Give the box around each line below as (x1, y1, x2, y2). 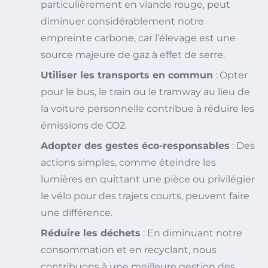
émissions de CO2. (41, 119, 127, 131)
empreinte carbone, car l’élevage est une (41, 32, 236, 44)
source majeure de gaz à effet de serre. (41, 48, 225, 60)
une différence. (41, 206, 112, 218)
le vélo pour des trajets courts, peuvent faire (41, 190, 249, 202)
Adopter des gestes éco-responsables (41, 139, 230, 151)
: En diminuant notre (141, 227, 242, 239)
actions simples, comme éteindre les (41, 156, 216, 168)
